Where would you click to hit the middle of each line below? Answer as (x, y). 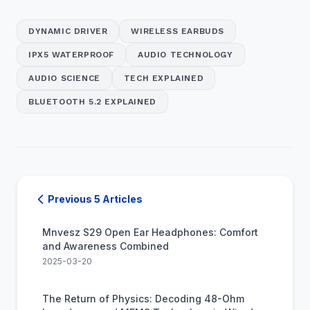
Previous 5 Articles (95, 199)
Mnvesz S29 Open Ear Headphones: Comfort (150, 232)
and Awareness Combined (106, 246)
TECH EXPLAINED (164, 78)
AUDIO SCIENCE (64, 78)
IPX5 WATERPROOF (71, 55)
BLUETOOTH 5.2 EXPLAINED (92, 102)
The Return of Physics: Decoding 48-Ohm (143, 299)
